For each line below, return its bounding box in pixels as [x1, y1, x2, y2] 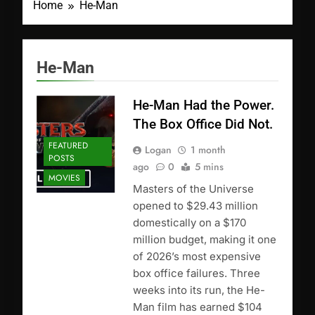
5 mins [194, 160, 224, 174]
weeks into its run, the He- [132, 283, 265, 297]
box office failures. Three [132, 266, 260, 281]
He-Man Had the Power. [132, 97, 274, 114]
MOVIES [49, 171, 80, 184]
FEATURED [49, 139, 88, 152]
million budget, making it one [132, 233, 276, 247]
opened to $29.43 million [132, 199, 258, 213]
